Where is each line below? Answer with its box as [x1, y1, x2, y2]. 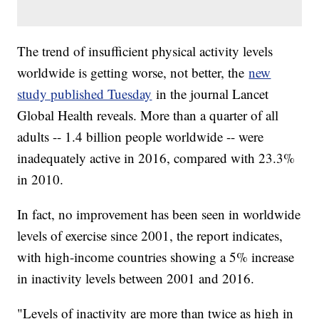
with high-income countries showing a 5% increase [17, 248, 295, 266]
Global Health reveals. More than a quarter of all [17, 106, 279, 125]
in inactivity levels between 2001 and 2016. [17, 269, 255, 288]
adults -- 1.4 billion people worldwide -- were [17, 127, 264, 146]
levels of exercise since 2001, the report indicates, [17, 226, 283, 245]
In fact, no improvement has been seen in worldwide [17, 205, 301, 224]
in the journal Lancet [152, 85, 269, 103]
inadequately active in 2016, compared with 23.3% [17, 149, 296, 167]
